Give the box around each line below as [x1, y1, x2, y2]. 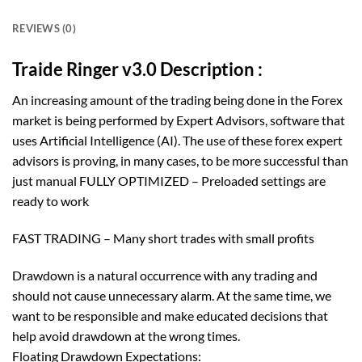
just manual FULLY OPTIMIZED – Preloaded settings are [12, 173, 326, 189]
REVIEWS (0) [12, 21, 76, 35]
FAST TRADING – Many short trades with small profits [12, 229, 314, 246]
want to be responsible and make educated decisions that [12, 307, 328, 323]
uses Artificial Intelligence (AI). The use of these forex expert [12, 133, 343, 149]
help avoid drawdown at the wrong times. [12, 327, 240, 343]
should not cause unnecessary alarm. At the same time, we [12, 287, 331, 303]
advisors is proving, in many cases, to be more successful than [12, 153, 348, 169]
